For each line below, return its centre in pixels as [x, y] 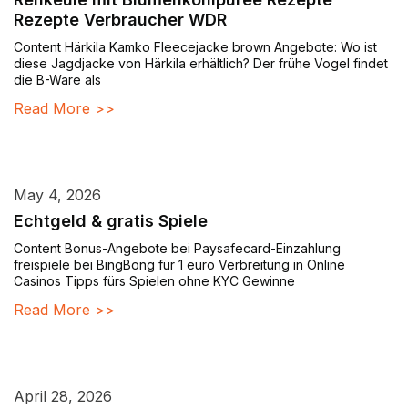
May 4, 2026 [57, 195]
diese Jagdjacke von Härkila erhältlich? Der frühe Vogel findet [201, 64]
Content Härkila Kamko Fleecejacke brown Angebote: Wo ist [195, 47]
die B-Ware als [57, 80]
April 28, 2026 [63, 397]
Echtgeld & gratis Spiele [111, 221]
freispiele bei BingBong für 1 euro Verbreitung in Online [179, 265]
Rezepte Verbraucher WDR [120, 20]
